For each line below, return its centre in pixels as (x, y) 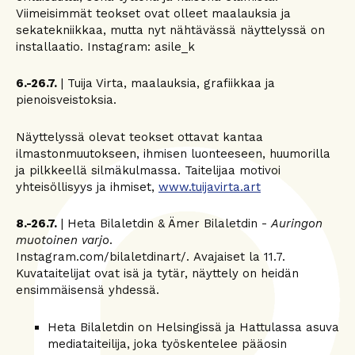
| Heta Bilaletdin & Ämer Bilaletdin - (164, 223)
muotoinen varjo (63, 240)
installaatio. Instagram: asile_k (105, 46)
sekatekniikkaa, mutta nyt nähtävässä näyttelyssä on (170, 30)
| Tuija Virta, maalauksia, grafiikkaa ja (166, 83)
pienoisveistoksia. (66, 100)
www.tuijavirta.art (210, 187)
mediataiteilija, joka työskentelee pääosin (167, 344)
